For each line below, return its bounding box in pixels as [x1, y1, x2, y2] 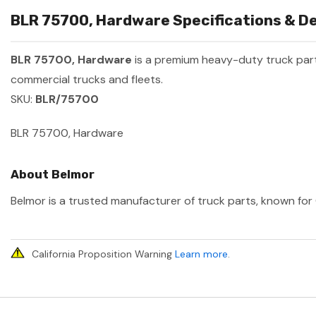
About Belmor [11, 167, 95, 182]
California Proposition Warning [32, 248, 175, 261]
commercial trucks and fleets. [11, 72, 163, 87]
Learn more [175, 248, 228, 261]
